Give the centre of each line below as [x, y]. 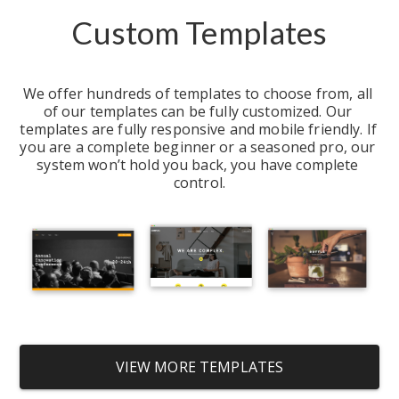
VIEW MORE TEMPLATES [199, 367]
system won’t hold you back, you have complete [198, 165]
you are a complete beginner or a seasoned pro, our [198, 147]
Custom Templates [199, 33]
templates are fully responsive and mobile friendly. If [198, 130]
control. [199, 183]
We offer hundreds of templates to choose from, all [197, 94]
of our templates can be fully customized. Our [198, 112]
